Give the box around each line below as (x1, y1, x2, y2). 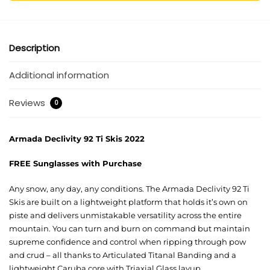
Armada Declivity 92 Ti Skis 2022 (9, 133, 145, 143)
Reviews (9, 96, 48, 109)
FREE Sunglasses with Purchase (9, 159, 142, 169)
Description (9, 41, 60, 54)
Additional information (9, 69, 109, 82)
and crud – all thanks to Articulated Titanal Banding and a (9, 250, 236, 260)
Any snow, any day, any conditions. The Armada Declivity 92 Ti (9, 183, 250, 193)
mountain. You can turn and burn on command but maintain (9, 223, 250, 233)
